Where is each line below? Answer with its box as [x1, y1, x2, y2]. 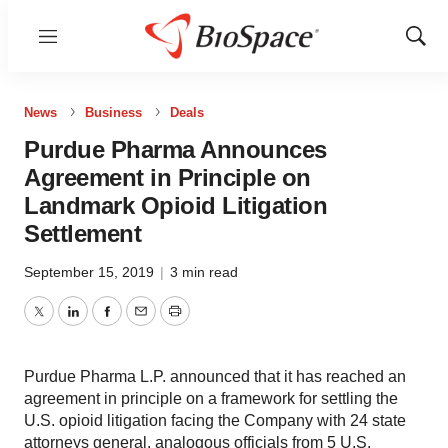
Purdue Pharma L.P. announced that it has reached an [24, 368, 406, 385]
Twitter [37, 314, 85, 332]
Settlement [24, 220, 141, 247]
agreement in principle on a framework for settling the [24, 390, 398, 407]
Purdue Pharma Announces [24, 136, 327, 163]
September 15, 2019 [24, 264, 158, 280]
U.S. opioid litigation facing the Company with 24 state [24, 412, 406, 429]
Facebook [105, 314, 177, 332]
